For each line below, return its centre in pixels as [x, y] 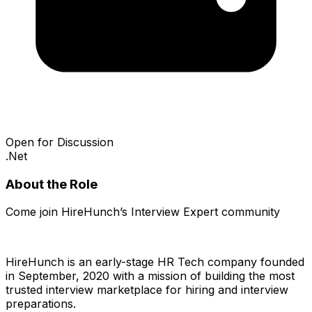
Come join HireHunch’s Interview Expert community [143, 212]
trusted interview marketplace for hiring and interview [147, 290]
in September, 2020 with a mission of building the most [150, 276]
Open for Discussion [60, 142]
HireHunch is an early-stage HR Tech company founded [155, 262]
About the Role [52, 184]
